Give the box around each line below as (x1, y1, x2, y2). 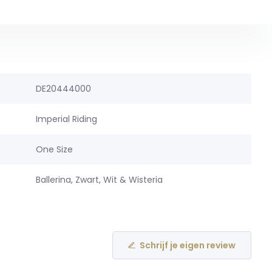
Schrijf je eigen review (140, 239, 236, 251)
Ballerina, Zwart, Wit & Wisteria (35, 174, 163, 186)
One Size (35, 143, 73, 155)
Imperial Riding (35, 113, 97, 125)
